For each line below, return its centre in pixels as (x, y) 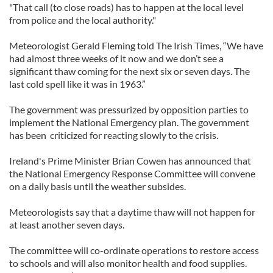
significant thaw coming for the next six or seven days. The (129, 71)
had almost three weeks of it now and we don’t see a (116, 58)
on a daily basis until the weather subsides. (97, 186)
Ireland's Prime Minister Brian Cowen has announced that (130, 161)
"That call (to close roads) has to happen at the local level (126, 7)
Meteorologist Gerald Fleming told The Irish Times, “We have (136, 45)
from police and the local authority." (83, 20)
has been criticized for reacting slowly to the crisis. (114, 135)
